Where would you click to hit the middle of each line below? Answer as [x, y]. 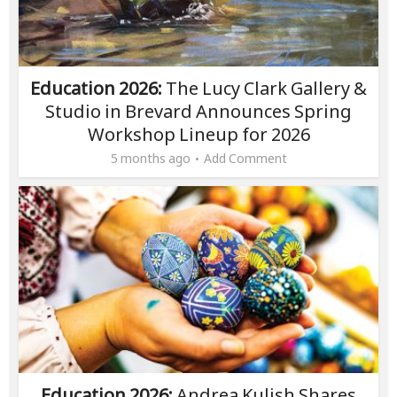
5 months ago [150, 159]
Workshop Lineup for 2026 [198, 135]
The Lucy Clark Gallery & [265, 89]
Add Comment [245, 159]
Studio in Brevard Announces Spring [198, 112]
